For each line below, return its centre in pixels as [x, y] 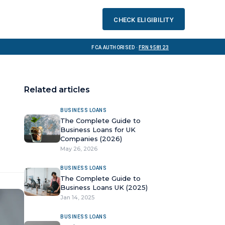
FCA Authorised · [115, 47]
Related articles [57, 90]
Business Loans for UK [98, 130]
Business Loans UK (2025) [104, 187]
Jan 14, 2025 [77, 197]
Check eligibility [144, 19]
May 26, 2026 [79, 149]
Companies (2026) [91, 139]
